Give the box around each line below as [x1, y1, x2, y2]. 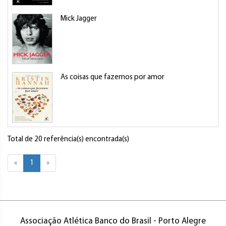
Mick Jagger [61, 15, 97, 23]
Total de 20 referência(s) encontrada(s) [8, 136, 129, 143]
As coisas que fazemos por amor [61, 74, 164, 81]
